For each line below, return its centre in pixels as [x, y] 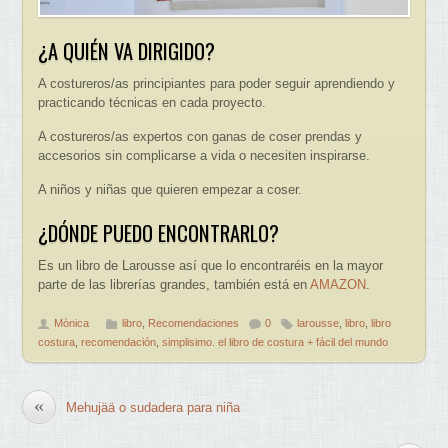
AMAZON [338, 284]
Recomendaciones [194, 322]
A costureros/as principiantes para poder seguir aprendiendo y [217, 83]
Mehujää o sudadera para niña [153, 407]
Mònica [72, 322]
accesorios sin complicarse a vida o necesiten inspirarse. [204, 155]
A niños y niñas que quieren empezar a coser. [170, 190]
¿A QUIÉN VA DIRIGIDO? [127, 51]
